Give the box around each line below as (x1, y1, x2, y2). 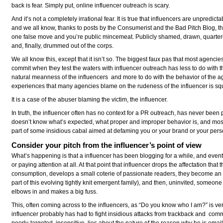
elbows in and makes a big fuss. (11, 188, 98, 196)
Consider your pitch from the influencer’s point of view (11, 141, 202, 150)
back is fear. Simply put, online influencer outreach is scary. (11, 1, 170, 9)
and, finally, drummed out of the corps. (11, 42, 114, 49)
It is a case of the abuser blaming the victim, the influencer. (11, 96, 168, 103)
